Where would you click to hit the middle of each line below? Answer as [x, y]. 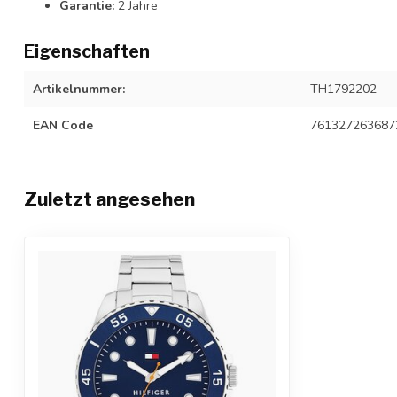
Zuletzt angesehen [109, 199]
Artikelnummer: [79, 90]
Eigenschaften [87, 52]
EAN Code [63, 126]
